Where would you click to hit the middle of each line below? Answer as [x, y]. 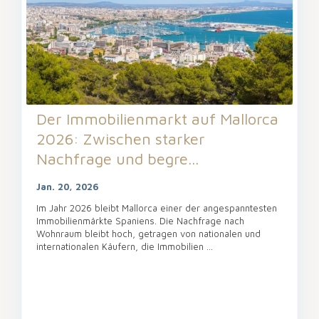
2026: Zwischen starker [121, 139]
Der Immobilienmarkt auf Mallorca [157, 119]
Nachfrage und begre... [117, 159]
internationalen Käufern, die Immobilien [121, 247]
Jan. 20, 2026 [68, 187]
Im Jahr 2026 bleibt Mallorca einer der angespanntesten [157, 208]
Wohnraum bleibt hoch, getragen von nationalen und [148, 234]
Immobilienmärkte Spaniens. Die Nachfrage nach [140, 221]
